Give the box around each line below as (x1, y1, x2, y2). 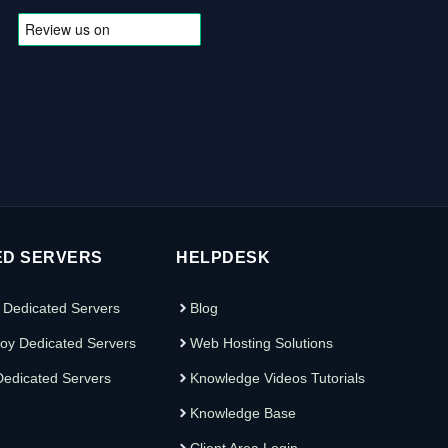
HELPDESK (176, 248, 270, 266)
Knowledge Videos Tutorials (190, 369, 365, 386)
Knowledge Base (190, 404, 296, 421)
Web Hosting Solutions (190, 334, 333, 351)
